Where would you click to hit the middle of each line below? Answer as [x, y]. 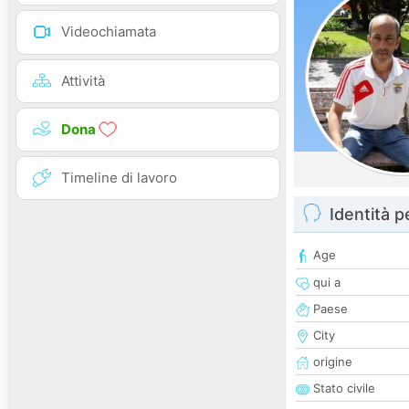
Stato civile [342, 388]
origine [331, 362]
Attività [83, 80]
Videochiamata [109, 32]
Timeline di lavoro [119, 177]
